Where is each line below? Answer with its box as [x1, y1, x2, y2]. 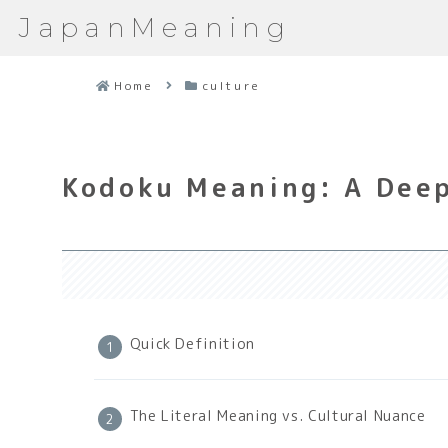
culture [202, 77, 261, 95]
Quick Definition [129, 334, 255, 355]
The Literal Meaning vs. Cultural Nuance [129, 406, 426, 427]
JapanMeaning [19, 12, 292, 44]
